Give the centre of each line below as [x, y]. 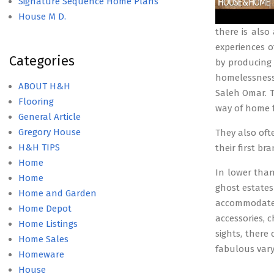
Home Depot [45, 209]
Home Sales [43, 239]
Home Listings [48, 224]
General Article [50, 117]
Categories [42, 61]
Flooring [36, 102]
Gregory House [50, 132]
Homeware [41, 254]
